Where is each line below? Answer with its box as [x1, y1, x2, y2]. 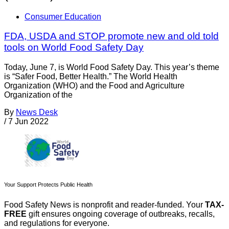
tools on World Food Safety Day [4, 42, 144, 53]
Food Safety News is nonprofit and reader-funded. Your [4, 200, 205, 210]
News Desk [16, 108, 58, 117]
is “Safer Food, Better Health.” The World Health [4, 72, 177, 81]
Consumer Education [25, 12, 101, 21]
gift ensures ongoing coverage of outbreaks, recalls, [27, 210, 215, 219]
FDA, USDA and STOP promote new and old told [4, 31, 219, 42]
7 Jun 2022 [8, 117, 49, 126]
